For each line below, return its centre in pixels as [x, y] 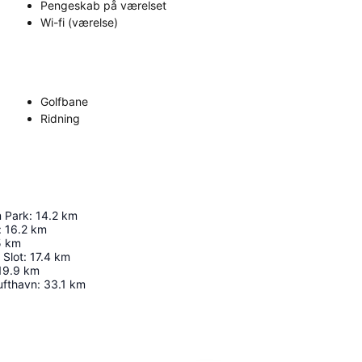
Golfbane [64, 102]
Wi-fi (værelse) [79, 23]
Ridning [60, 119]
